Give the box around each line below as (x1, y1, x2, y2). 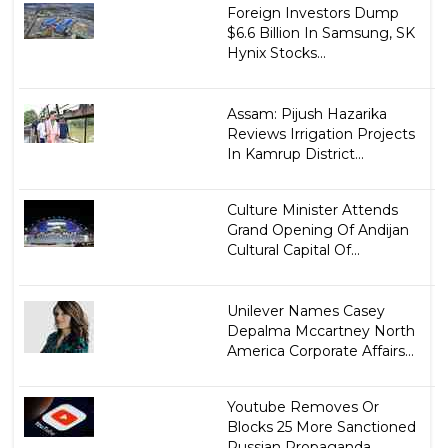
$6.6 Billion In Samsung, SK (226, 23, 415, 42)
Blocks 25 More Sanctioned (226, 417, 416, 436)
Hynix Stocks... (226, 43, 326, 62)
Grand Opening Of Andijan (226, 220, 409, 239)
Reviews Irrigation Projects (226, 124, 415, 143)
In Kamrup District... (226, 144, 364, 163)
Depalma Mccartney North (226, 321, 415, 340)
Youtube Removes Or (226, 397, 379, 416)
